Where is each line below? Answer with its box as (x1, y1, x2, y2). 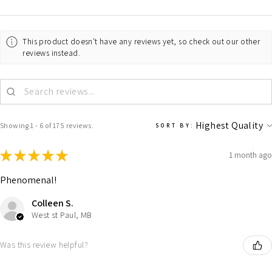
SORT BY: (155, 121, 194, 129)
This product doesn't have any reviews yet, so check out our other (22, 36, 260, 47)
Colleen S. (32, 196, 73, 209)
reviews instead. (22, 47, 80, 58)
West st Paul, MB (32, 209, 92, 220)
